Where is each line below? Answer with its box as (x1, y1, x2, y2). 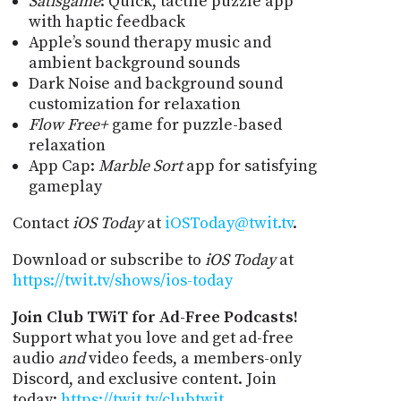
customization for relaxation (28, 93, 241, 115)
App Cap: (28, 155, 98, 176)
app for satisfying (185, 155, 317, 176)
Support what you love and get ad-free (12, 327, 294, 348)
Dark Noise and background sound (28, 73, 283, 94)
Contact (12, 212, 73, 234)
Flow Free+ (28, 114, 108, 135)
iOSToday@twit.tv (164, 212, 293, 234)
